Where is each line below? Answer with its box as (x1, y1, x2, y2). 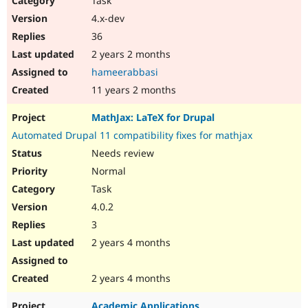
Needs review (89, 146, 154, 160)
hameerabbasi (91, 65, 158, 79)
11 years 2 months (89, 83, 176, 97)
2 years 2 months (89, 47, 170, 61)
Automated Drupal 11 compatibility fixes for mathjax (12, 129, 252, 142)
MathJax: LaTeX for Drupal (91, 111, 214, 124)
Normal (89, 164, 126, 178)
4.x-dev (89, 12, 124, 25)
